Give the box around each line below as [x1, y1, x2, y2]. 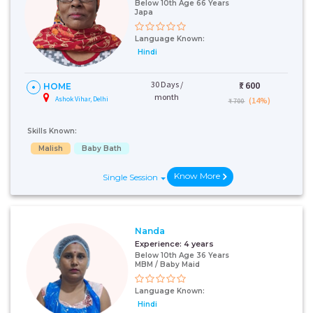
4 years [184, 238, 214, 249]
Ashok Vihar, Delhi [55, 94, 108, 103]
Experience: [135, 238, 184, 249]
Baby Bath [82, 144, 122, 153]
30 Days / [150, 79, 183, 89]
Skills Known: [27, 126, 77, 136]
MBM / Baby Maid [135, 259, 200, 269]
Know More [174, 170, 220, 181]
